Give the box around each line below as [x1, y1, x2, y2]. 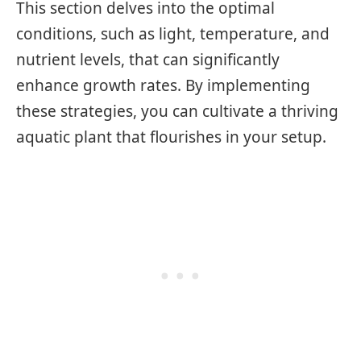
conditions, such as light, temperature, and [16, 23, 330, 45]
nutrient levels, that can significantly [16, 49, 280, 71]
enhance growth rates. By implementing [16, 75, 310, 97]
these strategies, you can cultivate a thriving [16, 101, 338, 122]
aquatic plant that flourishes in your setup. [16, 127, 326, 148]
